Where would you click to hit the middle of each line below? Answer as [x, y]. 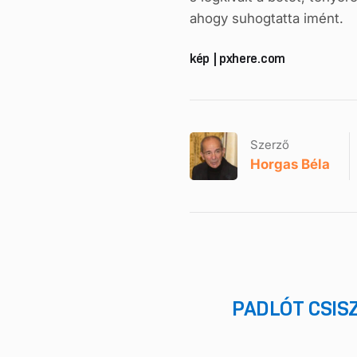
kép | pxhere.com [237, 58]
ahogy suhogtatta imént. [267, 18]
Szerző [270, 145]
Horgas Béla [290, 165]
